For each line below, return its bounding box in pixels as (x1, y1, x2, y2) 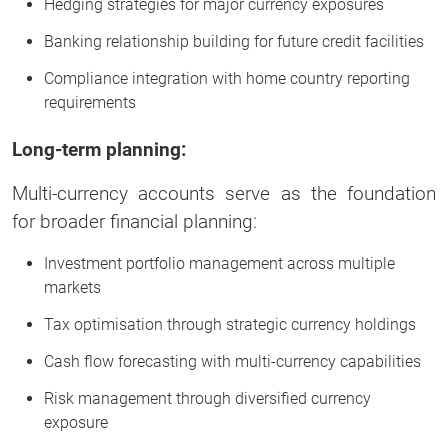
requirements (44, 92, 136, 112)
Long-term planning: (12, 137, 186, 161)
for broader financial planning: (12, 209, 257, 233)
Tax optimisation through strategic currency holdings (44, 314, 416, 334)
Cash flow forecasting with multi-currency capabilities (44, 351, 421, 371)
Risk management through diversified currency (44, 388, 371, 408)
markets (44, 277, 101, 297)
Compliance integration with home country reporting (44, 68, 410, 88)
